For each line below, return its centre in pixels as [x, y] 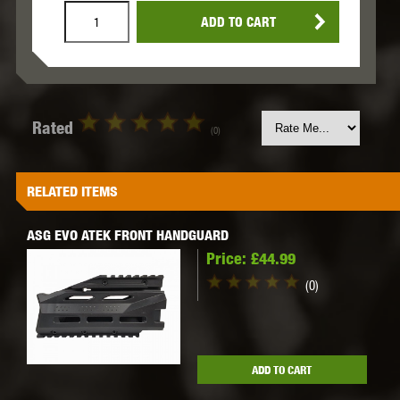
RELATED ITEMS [72, 192]
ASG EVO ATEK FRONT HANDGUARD [128, 236]
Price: [226, 259]
